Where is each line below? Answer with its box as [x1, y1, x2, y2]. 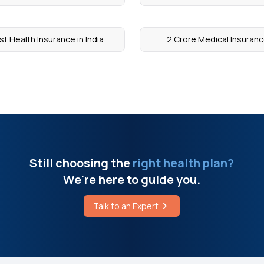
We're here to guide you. [63, 171, 201, 187]
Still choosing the [29, 154, 131, 171]
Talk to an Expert [93, 200, 159, 212]
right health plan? [130, 154, 235, 171]
